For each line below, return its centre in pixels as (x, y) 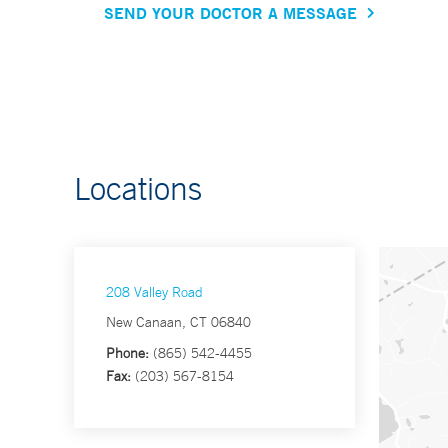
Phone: (127, 353)
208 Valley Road (154, 292)
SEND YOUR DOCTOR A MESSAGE (230, 13)
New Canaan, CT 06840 (178, 322)
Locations (138, 188)
